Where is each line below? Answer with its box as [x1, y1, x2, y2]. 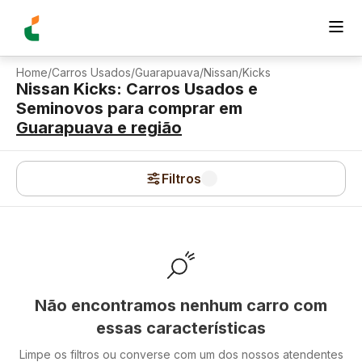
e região [113, 118, 182, 137]
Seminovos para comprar [16, 99, 215, 118]
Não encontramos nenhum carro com [35, 296, 327, 315]
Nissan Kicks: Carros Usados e [16, 79, 258, 99]
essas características [96, 318, 266, 338]
